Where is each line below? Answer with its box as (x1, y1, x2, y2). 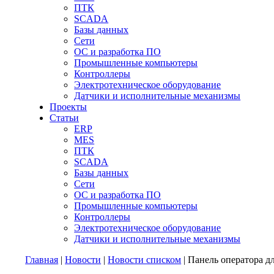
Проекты (50, 101, 87, 112)
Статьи (50, 112, 80, 123)
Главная (25, 254, 59, 265)
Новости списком (108, 254, 182, 265)
